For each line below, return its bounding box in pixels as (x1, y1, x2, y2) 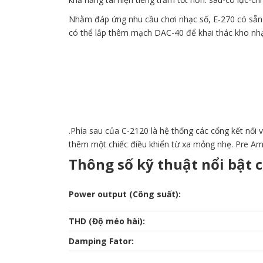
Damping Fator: (69, 235, 134, 247)
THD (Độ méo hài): (69, 215, 145, 227)
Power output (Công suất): (69, 188, 181, 200)
